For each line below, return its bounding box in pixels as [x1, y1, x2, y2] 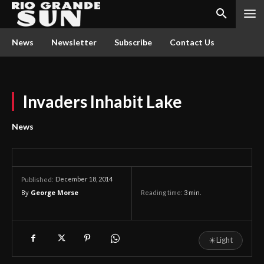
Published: [21, 176, 54, 183]
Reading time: [141, 189, 184, 197]
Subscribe [114, 37, 152, 47]
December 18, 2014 [55, 175, 113, 183]
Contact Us [170, 37, 214, 47]
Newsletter [51, 37, 97, 47]
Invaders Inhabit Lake [23, 91, 182, 111]
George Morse [31, 188, 78, 197]
